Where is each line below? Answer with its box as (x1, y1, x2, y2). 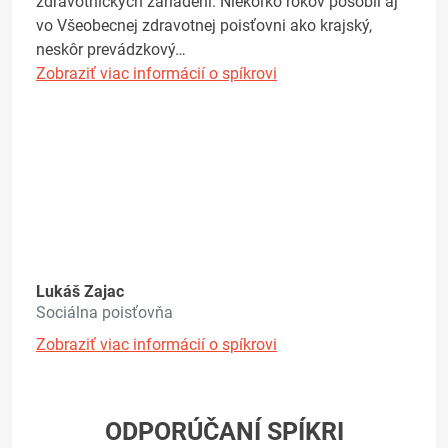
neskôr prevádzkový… (36, 40, 186, 60)
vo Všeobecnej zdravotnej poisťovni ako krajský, (36, 16, 372, 36)
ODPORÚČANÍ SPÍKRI (104, 416, 344, 446)
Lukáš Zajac (36, 281, 124, 301)
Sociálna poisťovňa (36, 302, 173, 322)
